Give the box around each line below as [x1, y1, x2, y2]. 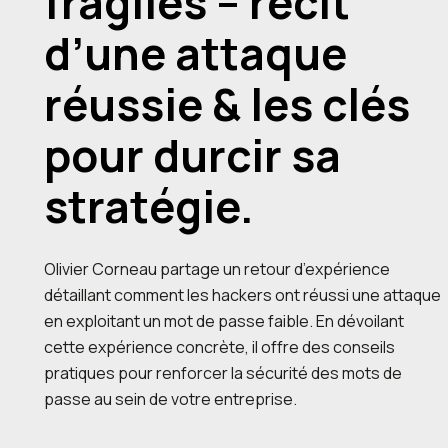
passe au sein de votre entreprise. [44, 387, 297, 410]
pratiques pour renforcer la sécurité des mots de [44, 361, 402, 384]
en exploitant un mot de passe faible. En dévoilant [44, 309, 404, 332]
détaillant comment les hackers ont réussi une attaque [44, 283, 441, 306]
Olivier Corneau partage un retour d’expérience [44, 257, 390, 280]
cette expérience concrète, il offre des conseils [44, 335, 395, 358]
